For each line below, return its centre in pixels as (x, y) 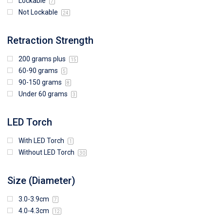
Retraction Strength (50, 40)
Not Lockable (39, 12)
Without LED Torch (47, 152)
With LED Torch (42, 140)
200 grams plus (43, 59)
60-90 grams (39, 70)
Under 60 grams (44, 94)
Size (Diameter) (41, 180)
